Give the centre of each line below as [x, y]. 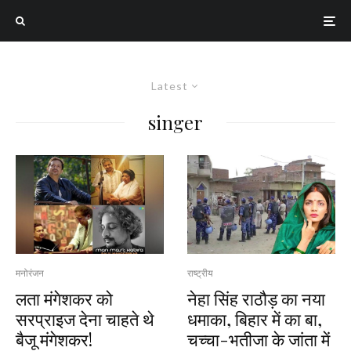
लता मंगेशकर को [64, 298]
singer [175, 122]
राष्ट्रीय [200, 273]
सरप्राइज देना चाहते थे [85, 318]
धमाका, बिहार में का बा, [255, 318]
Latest [170, 86]
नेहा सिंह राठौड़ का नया [256, 298]
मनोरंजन [30, 273]
